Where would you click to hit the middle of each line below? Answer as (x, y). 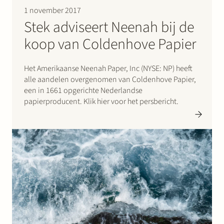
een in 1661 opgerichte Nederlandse (83, 91)
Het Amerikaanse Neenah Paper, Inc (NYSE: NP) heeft (108, 69)
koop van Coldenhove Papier (110, 44)
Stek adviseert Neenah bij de (109, 27)
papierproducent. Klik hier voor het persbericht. (101, 102)
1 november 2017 (52, 11)
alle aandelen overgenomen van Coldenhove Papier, (110, 80)
